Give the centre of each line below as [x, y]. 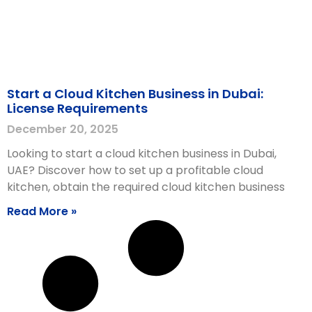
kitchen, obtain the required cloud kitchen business [146, 187]
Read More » [42, 211]
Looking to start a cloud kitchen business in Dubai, [142, 153]
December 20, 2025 [63, 129]
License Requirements [77, 108]
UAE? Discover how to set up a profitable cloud [135, 170]
